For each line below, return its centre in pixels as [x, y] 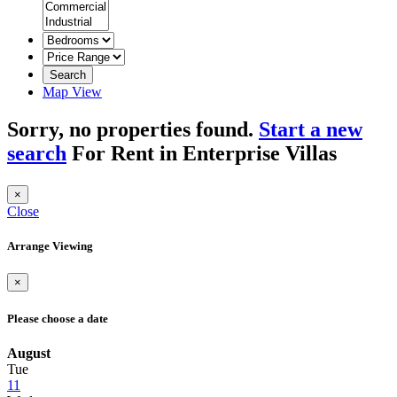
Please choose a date [58, 318]
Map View [72, 92]
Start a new [311, 129]
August [29, 353]
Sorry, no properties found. [133, 129]
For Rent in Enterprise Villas [202, 153]
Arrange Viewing [50, 246]
